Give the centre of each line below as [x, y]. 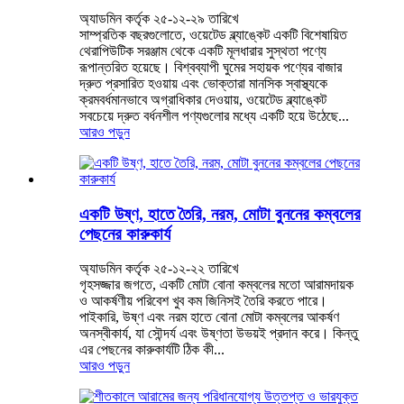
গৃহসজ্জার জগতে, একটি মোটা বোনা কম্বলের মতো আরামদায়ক [216, 285]
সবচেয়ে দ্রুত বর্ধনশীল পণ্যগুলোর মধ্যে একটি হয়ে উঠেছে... [214, 115]
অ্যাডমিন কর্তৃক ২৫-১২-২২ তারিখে [159, 269]
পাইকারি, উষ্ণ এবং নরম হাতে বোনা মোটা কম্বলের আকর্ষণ [209, 317]
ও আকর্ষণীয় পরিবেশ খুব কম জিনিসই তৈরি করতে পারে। [203, 301]
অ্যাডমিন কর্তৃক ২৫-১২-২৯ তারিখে [159, 18]
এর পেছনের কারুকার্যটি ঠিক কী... [152, 350]
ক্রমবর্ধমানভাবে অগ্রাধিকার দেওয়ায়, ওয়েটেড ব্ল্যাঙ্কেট [203, 99]
